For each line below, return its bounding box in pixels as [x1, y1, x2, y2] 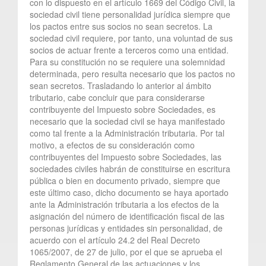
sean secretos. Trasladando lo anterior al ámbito [30, 79, 211, 91]
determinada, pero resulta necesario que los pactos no [30, 67, 235, 80]
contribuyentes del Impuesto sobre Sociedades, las [30, 150, 221, 163]
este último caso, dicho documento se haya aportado [30, 186, 229, 198]
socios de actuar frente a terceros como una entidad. [30, 43, 229, 56]
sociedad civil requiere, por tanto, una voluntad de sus [30, 31, 233, 44]
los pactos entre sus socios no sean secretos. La [30, 20, 213, 32]
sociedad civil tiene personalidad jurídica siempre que [30, 8, 230, 20]
